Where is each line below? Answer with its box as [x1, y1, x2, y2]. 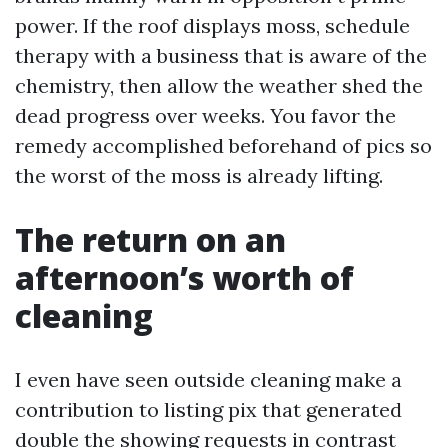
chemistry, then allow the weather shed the [15, 73, 423, 98]
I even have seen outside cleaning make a [15, 367, 402, 392]
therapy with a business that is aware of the [15, 43, 427, 68]
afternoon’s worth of [15, 256, 354, 299]
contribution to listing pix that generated [15, 397, 402, 422]
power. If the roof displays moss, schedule [15, 13, 410, 38]
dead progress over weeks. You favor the [15, 103, 396, 128]
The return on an [15, 218, 286, 261]
